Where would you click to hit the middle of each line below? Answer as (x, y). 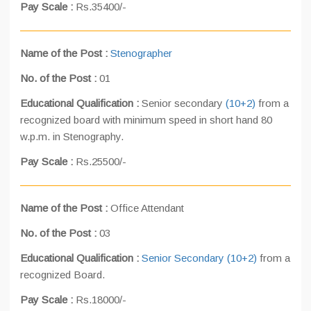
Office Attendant (147, 208)
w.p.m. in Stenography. (72, 136)
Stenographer (141, 53)
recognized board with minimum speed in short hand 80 (146, 120)
